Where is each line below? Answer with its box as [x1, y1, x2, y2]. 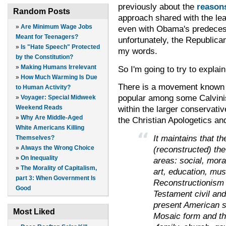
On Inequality [21, 154, 58, 162]
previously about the [118, 2, 197, 12]
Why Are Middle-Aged [21, 114, 83, 122]
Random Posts [13, 7, 70, 16]
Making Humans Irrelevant [21, 64, 96, 71]
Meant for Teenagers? [16, 33, 78, 41]
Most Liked [13, 207, 55, 216]
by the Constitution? [16, 53, 73, 61]
